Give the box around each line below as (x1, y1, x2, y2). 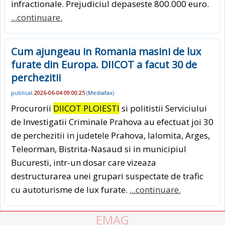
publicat (11, 89, 34, 97)
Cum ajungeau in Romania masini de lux (11, 44, 201, 58)
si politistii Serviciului (120, 102, 207, 114)
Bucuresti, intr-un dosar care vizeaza (11, 156, 156, 168)
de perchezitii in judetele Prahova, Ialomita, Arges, (11, 129, 210, 141)
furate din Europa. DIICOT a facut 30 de (11, 57, 197, 71)
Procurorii (11, 102, 53, 114)
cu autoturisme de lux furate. (11, 183, 130, 195)
